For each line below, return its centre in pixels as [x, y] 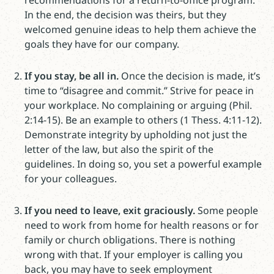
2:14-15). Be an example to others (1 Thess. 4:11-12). [143, 120]
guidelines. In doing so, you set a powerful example [143, 164]
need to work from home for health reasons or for [142, 225]
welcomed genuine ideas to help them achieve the [140, 29]
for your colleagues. [71, 179]
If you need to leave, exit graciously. [111, 210]
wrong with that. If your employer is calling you [134, 254]
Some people [228, 210]
